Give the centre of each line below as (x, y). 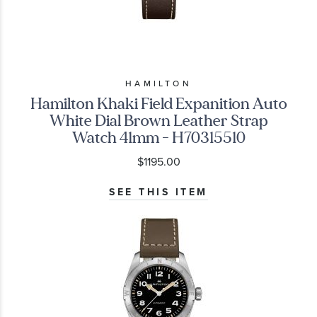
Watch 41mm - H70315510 (158, 138)
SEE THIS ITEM (158, 192)
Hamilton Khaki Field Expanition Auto (158, 104)
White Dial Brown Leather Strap (158, 121)
